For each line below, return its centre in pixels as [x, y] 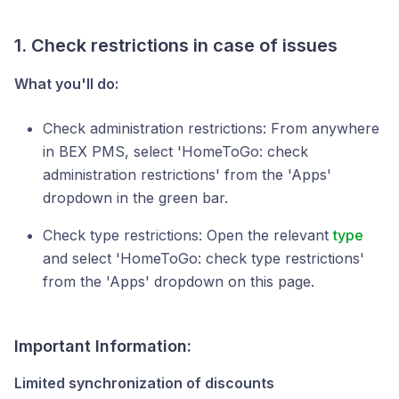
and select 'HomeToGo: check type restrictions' [204, 258]
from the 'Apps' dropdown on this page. [179, 281]
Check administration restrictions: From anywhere [211, 128]
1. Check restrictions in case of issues [176, 45]
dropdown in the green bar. [135, 198]
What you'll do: [66, 84]
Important [53, 346]
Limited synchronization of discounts [144, 383]
